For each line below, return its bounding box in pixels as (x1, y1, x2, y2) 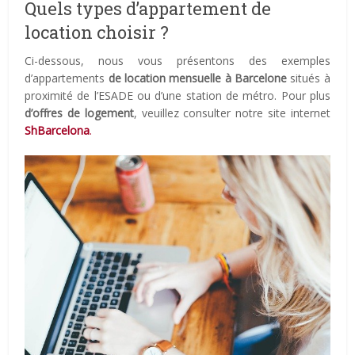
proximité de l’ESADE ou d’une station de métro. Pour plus (25, 87, 330, 103)
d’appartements (25, 70, 109, 86)
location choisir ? (25, 20, 170, 44)
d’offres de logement (25, 105, 134, 120)
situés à (287, 70, 330, 86)
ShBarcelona (25, 122, 90, 138)
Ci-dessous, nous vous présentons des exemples (25, 52, 330, 68)
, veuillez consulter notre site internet (133, 105, 330, 120)
